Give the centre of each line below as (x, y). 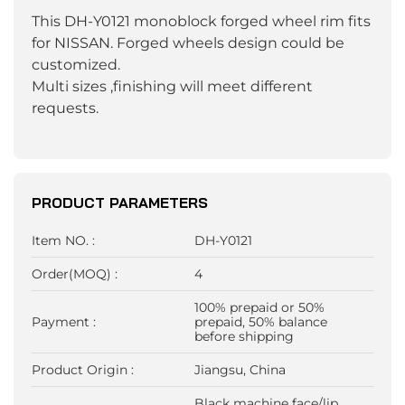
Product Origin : (83, 370)
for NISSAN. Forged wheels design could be (188, 43)
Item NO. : (63, 241)
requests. (65, 108)
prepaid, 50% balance (261, 322)
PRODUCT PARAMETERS (120, 203)
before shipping (245, 337)
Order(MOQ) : (75, 274)
